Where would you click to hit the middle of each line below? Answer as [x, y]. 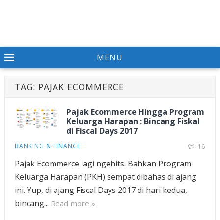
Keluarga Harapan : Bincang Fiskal [133, 121]
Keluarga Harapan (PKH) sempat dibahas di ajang [105, 177]
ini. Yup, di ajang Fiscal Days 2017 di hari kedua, [101, 190]
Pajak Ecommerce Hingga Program [135, 112]
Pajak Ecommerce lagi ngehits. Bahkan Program [103, 164]
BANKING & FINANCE [47, 146]
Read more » [73, 203]
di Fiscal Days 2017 [102, 131]
